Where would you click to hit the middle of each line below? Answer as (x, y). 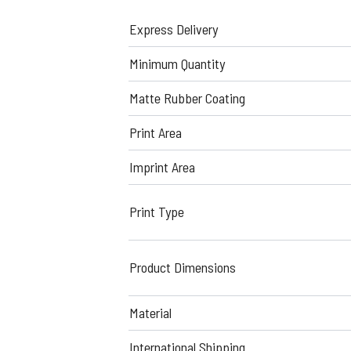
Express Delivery (174, 29)
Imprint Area (162, 167)
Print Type (157, 212)
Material (150, 313)
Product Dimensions (183, 267)
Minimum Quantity (177, 63)
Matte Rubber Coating (187, 98)
